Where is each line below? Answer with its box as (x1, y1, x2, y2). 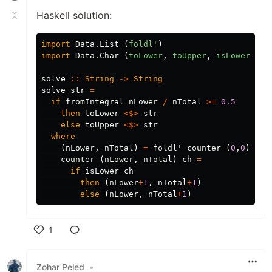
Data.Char (75, 51, 119, 61)
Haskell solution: (36, 9, 112, 22)
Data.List (75, 39, 119, 49)
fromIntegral (66, 97, 124, 107)
